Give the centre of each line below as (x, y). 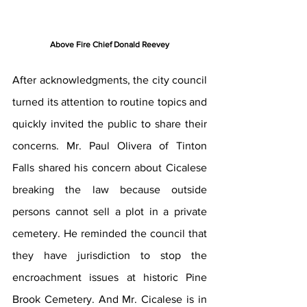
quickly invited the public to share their (110, 124)
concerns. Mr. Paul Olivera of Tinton (110, 146)
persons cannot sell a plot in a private (110, 212)
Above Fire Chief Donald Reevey (110, 45)
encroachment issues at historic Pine (110, 278)
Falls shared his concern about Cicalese (110, 168)
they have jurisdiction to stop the (110, 256)
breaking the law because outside (110, 190)
